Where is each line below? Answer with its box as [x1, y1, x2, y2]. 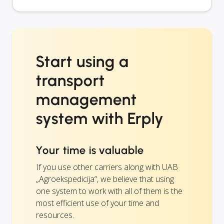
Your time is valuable [36, 143, 144, 157]
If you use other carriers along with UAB [36, 161, 178, 173]
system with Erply [36, 109, 164, 128]
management [36, 90, 137, 109]
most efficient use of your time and [36, 197, 159, 209]
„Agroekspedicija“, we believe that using [36, 173, 174, 185]
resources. [36, 209, 74, 221]
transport [36, 71, 105, 90]
